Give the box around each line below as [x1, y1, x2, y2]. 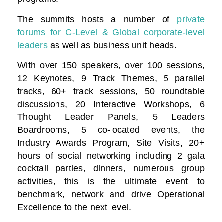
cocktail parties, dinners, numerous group [17, 164, 205, 174]
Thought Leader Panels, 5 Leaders [17, 112, 205, 122]
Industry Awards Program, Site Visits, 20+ [17, 138, 205, 148]
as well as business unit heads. [47, 40, 177, 51]
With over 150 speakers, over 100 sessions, [17, 60, 205, 71]
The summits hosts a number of [17, 14, 177, 25]
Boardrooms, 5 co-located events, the [17, 125, 205, 135]
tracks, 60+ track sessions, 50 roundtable [17, 86, 205, 97]
